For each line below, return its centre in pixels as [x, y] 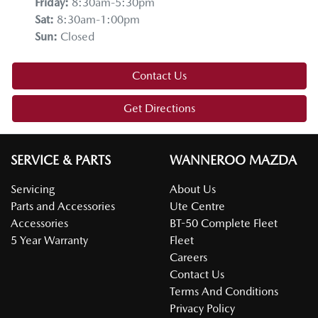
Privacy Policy [202, 308]
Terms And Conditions [224, 291]
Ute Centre [197, 206]
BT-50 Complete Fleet [224, 223]
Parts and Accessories [63, 206]
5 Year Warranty [49, 240]
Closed [77, 36]
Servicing [33, 189]
